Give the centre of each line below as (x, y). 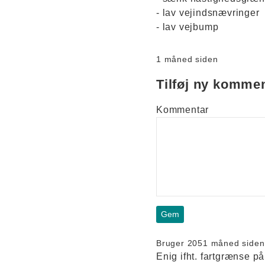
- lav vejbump (188, 27)
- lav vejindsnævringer (208, 12)
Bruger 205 (180, 243)
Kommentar (183, 109)
